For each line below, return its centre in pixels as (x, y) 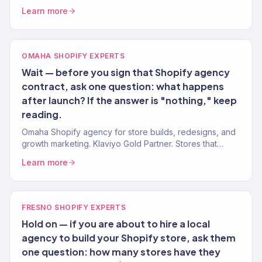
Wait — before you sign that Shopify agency (126, 72)
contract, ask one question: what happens (123, 86)
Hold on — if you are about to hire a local (116, 224)
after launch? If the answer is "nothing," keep (129, 100)
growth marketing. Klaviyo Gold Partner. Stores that (119, 144)
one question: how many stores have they (121, 252)
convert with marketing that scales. (88, 155)
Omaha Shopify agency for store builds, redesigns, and (129, 132)
